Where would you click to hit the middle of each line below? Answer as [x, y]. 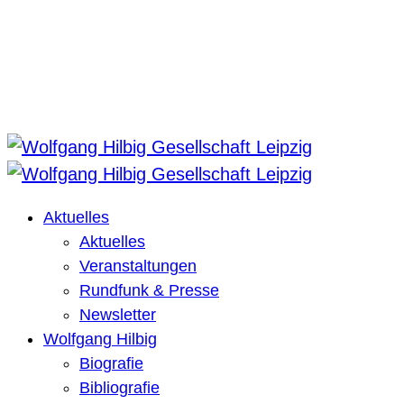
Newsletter [118, 314]
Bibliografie [119, 387]
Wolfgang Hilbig [100, 339]
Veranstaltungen [138, 266]
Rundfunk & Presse [149, 290]
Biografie [111, 363]
